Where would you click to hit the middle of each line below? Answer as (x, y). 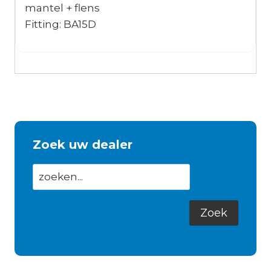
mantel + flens (62, 8)
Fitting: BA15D (60, 24)
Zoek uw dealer (83, 145)
